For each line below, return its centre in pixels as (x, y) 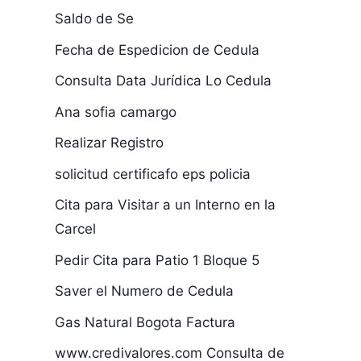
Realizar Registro (109, 143)
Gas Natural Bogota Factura (145, 322)
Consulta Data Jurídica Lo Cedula (163, 81)
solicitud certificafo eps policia (152, 174)
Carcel (75, 229)
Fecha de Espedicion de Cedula (157, 50)
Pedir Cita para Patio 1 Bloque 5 (157, 260)
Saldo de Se (94, 19)
